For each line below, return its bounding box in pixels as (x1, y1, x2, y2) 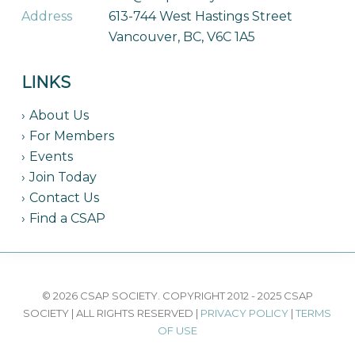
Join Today (29, 170, 97, 185)
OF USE (157, 324, 197, 337)
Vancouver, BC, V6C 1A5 (108, 29, 255, 44)
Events (29, 149, 73, 164)
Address (21, 9, 72, 24)
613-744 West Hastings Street (108, 9, 292, 24)
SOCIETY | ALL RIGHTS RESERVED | (23, 307, 201, 319)
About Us (29, 108, 89, 123)
